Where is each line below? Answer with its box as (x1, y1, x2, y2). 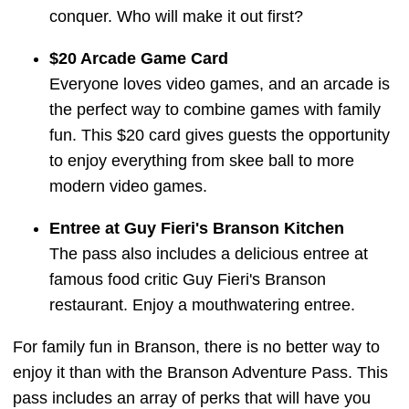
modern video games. (49, 177, 212, 195)
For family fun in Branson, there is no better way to (13, 338, 380, 356)
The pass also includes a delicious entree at (49, 245, 368, 263)
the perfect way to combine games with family (49, 100, 381, 119)
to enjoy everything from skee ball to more (49, 152, 354, 170)
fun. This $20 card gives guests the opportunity (49, 126, 390, 144)
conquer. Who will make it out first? (49, 7, 303, 26)
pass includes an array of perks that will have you (13, 389, 371, 407)
